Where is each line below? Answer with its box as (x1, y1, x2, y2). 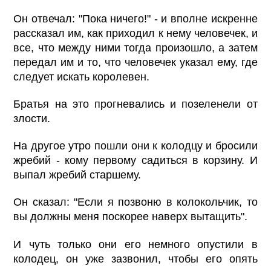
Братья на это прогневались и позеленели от (13, 98, 258, 111)
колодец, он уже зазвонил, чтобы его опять (13, 252, 258, 265)
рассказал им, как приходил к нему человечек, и (13, 27, 258, 40)
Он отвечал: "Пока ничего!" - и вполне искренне (13, 13, 258, 25)
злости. (13, 113, 51, 125)
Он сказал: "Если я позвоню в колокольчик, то (13, 196, 258, 209)
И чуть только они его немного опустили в (13, 238, 258, 250)
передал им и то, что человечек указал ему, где (13, 56, 258, 69)
